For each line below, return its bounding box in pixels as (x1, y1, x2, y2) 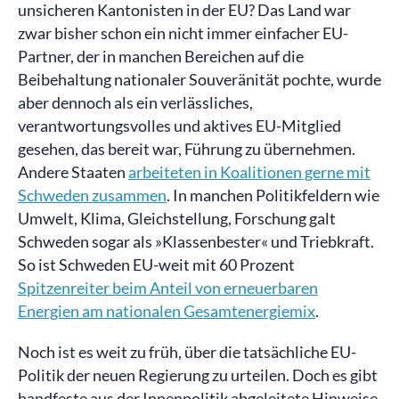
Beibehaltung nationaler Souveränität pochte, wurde (18, 69, 381, 89)
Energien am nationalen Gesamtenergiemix (18, 301, 315, 321)
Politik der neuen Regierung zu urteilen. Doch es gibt (18, 365, 378, 385)
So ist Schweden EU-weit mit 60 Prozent (18, 255, 295, 274)
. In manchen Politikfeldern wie (167, 185, 379, 205)
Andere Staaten (18, 162, 128, 182)
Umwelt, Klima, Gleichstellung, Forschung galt (18, 208, 336, 228)
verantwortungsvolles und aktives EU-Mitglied (18, 116, 341, 135)
